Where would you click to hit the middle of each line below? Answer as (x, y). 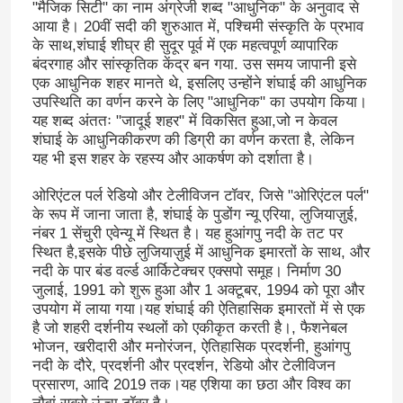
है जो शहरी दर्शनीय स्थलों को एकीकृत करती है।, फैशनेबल (189, 328)
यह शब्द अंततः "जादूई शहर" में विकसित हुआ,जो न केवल (184, 121)
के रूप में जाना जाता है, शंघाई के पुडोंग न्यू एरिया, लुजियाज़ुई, (195, 215)
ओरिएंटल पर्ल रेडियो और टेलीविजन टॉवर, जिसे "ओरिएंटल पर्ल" (200, 196)
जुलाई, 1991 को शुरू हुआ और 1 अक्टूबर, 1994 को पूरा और (198, 291)
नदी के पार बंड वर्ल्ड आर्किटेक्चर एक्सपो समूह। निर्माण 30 (186, 272)
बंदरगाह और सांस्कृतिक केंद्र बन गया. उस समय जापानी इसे (194, 65)
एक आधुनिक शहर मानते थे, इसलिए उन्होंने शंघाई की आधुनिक (199, 84)
